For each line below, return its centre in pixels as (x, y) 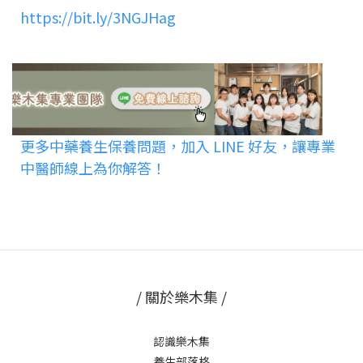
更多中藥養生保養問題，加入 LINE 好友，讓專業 (178, 145)
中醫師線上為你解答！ (93, 167)
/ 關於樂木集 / (181, 296)
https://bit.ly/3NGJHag (98, 17)
